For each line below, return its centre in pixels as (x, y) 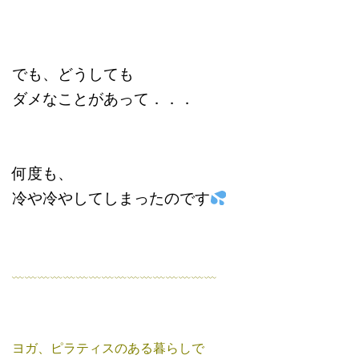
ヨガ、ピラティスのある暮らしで (108, 348)
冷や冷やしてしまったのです (111, 198)
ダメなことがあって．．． (103, 98)
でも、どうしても (73, 73)
